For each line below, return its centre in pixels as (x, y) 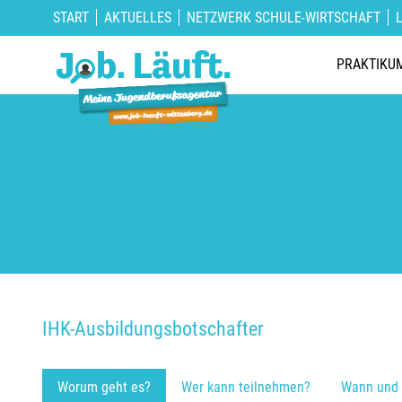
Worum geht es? (104, 388)
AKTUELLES (138, 17)
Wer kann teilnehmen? (246, 388)
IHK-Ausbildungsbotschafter (153, 329)
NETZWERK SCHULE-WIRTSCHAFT (284, 17)
